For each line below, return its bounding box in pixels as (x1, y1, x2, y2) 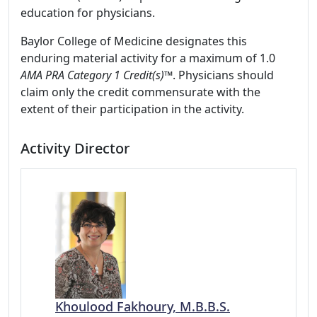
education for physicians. (21, 5, 155, 21)
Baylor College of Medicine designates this (21, 33, 247, 49)
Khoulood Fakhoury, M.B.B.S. (55, 297, 230, 315)
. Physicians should (173, 67, 274, 83)
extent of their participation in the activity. (21, 101, 244, 117)
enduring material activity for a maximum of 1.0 (21, 50, 275, 66)
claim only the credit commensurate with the (21, 84, 260, 100)
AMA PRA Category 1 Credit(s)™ (21, 67, 173, 83)
